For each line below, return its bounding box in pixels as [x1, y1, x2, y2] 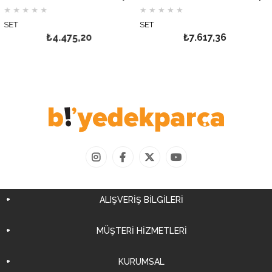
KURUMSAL [118, 256, 165, 267]
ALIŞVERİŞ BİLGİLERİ [100, 194, 183, 205]
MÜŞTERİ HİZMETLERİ [96, 225, 187, 236]
